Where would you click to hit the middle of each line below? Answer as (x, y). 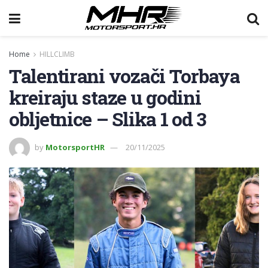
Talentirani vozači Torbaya (124, 76)
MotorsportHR (75, 147)
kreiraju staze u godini (105, 97)
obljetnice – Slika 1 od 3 (107, 119)
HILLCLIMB (57, 54)
